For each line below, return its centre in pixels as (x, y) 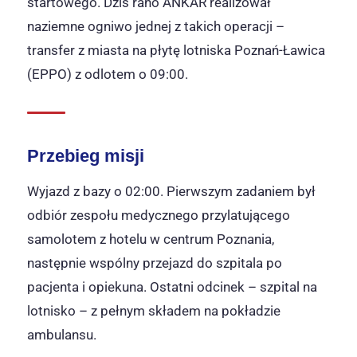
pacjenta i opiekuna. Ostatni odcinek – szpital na (172, 286)
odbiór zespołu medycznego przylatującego (159, 215)
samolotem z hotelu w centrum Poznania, (151, 239)
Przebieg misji (86, 155)
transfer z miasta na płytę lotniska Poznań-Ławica (176, 50)
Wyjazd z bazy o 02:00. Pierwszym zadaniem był (171, 191)
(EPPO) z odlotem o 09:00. (108, 74)
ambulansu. (62, 334)
